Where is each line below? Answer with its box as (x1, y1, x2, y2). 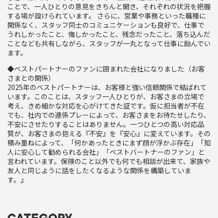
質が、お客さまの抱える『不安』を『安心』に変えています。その (7, 128, 211, 138)
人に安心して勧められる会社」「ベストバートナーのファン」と (7, 146, 205, 157)
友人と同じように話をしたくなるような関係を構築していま (7, 165, 191, 175)
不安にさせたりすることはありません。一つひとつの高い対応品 (7, 119, 204, 129)
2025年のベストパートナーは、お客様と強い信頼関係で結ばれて (7, 82, 207, 92)
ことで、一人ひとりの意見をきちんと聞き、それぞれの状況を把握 (7, 1, 211, 11)
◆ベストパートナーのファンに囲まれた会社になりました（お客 (7, 63, 205, 73)
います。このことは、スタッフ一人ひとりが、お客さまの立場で (7, 91, 204, 101)
